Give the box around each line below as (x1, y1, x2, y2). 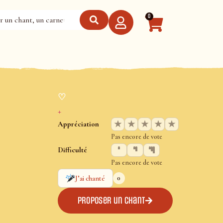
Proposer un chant (77, 195, 145, 206)
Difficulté (57, 145, 87, 154)
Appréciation (57, 119, 99, 129)
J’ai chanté (75, 174, 106, 183)
